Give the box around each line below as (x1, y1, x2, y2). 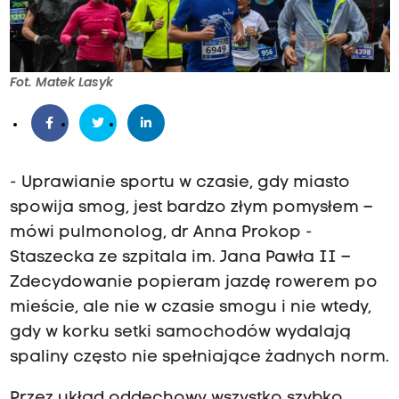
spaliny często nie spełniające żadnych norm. (9, 349, 389, 367)
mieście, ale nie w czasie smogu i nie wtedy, (9, 299, 371, 317)
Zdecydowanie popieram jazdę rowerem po (9, 274, 378, 292)
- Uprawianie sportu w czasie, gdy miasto (9, 175, 350, 192)
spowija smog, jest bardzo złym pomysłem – (9, 199, 373, 217)
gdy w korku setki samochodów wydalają (9, 324, 351, 342)
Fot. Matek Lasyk (9, 73, 113, 92)
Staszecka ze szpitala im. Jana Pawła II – (9, 249, 351, 267)
